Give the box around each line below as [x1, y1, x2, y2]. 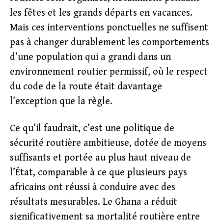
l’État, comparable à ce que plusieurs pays [10, 167, 187, 178]
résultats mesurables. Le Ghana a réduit [10, 196, 177, 208]
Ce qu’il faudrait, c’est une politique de [10, 123, 174, 134]
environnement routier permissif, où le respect [10, 66, 208, 78]
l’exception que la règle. [10, 96, 112, 107]
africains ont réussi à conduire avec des [10, 182, 175, 193]
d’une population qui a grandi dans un [10, 52, 171, 63]
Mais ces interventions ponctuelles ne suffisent [10, 22, 208, 33]
